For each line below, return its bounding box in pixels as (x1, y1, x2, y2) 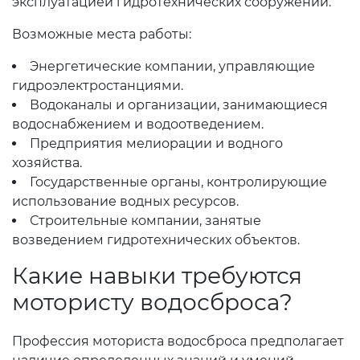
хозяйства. (12, 155, 82, 170)
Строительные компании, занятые (30, 213, 261, 228)
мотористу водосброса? (12, 288, 292, 316)
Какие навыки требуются (12, 262, 302, 289)
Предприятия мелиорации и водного (30, 136, 283, 151)
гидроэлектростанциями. (12, 78, 183, 93)
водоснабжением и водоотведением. (12, 117, 264, 132)
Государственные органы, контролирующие (30, 174, 327, 190)
